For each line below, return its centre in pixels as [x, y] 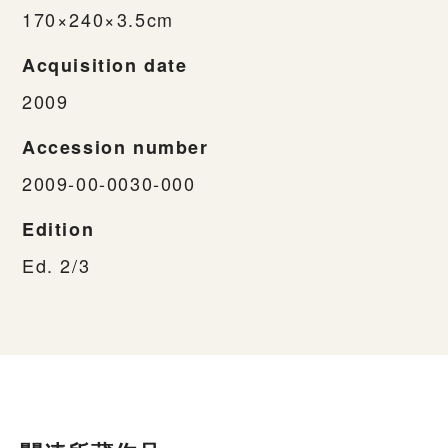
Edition [58, 228]
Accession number [115, 146]
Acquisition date [105, 64]
